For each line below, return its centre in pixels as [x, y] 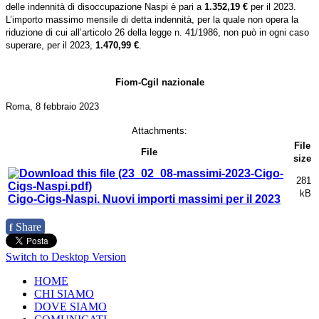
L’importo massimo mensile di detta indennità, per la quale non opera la [152, 20]
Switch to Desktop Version [66, 257]
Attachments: [159, 131]
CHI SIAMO [64, 294]
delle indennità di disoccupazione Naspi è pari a [104, 7]
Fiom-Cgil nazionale [159, 83]
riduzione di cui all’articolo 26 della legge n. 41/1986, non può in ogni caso [157, 33]
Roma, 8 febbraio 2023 [52, 107]
